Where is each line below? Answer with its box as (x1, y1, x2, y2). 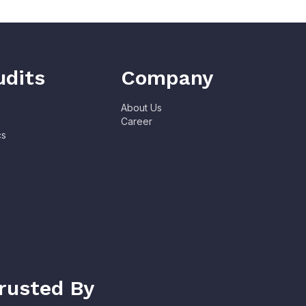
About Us (121, 102, 163, 114)
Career (121, 115, 153, 128)
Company (121, 66, 214, 90)
